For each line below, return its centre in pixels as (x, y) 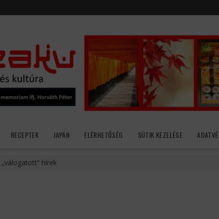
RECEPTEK (25, 135)
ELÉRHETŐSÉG (104, 135)
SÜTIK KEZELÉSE (160, 135)
